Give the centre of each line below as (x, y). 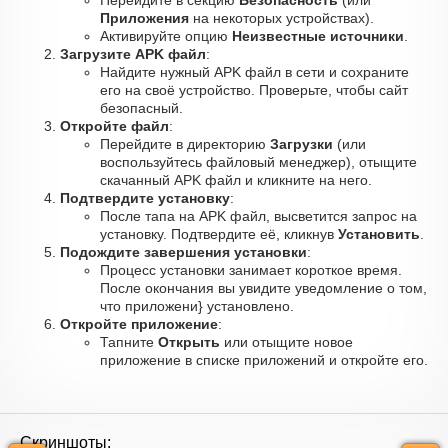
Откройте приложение (139, 324)
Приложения (144, 18)
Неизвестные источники (318, 36)
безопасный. (141, 108)
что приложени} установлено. (197, 306)
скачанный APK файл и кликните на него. (236, 180)
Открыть (189, 342)
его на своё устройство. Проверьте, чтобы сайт (254, 90)
